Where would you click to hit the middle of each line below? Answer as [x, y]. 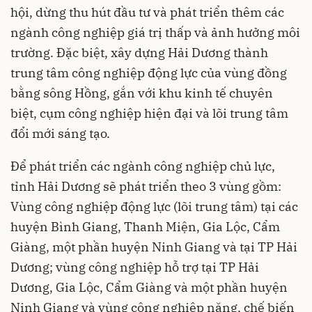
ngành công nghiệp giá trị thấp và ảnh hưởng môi [155, 33]
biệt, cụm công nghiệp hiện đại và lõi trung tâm [149, 114]
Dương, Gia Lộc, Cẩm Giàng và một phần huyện [149, 288]
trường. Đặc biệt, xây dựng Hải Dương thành [139, 53]
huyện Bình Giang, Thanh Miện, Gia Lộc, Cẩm [145, 227]
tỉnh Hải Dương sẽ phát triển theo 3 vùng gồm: [146, 187]
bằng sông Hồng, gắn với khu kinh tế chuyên [142, 93]
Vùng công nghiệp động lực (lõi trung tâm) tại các [154, 207]
